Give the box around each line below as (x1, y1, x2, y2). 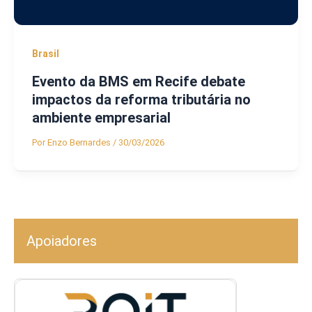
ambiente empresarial (31, 109, 171, 126)
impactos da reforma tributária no (31, 91, 251, 108)
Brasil (31, 47, 59, 59)
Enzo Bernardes (47, 136, 113, 148)
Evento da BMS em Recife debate (31, 72, 245, 90)
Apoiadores (26, 233, 97, 250)
